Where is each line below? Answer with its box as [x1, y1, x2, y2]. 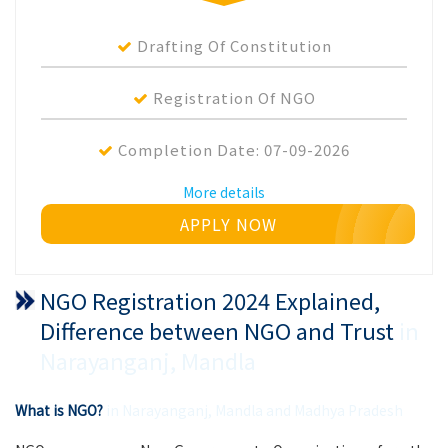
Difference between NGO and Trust [40, 314, 394, 346]
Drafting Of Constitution [132, 35, 332, 56]
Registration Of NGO [148, 87, 316, 108]
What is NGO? [15, 400, 103, 420]
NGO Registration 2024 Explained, [40, 284, 380, 316]
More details [183, 182, 265, 202]
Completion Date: [114, 139, 264, 160]
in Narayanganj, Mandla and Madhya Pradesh [106, 400, 403, 420]
